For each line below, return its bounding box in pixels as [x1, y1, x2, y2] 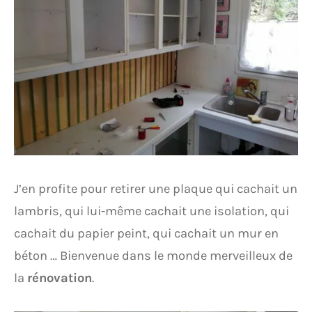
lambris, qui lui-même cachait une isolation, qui [14, 203, 289, 219]
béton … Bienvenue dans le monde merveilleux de [14, 248, 292, 263]
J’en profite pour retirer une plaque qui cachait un [14, 181, 297, 196]
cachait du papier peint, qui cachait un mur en [14, 226, 279, 241]
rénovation [27, 270, 92, 286]
